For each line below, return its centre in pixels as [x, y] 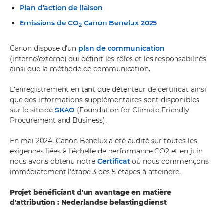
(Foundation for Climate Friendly [132, 110]
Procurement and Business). [58, 120]
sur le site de [32, 110]
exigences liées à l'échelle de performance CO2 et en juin [106, 151]
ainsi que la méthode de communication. [80, 69]
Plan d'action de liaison [61, 8]
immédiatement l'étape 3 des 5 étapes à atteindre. [95, 172]
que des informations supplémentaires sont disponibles [105, 100]
